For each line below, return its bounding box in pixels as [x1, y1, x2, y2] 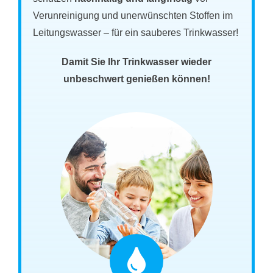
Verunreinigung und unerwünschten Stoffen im [33, 10, 233, 21]
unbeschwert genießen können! [63, 74, 210, 85]
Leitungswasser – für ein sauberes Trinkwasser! [33, 27, 239, 38]
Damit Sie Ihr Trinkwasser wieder [62, 57, 211, 68]
